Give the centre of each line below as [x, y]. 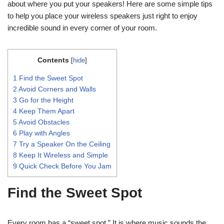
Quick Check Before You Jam [64, 166]
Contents [53, 60]
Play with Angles [43, 133]
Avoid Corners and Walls [56, 89]
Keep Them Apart [46, 111]
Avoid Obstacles [43, 122]
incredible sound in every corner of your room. [82, 27]
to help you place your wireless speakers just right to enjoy [102, 15]
